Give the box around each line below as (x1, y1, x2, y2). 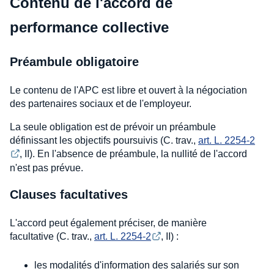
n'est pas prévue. (10, 163, 83, 174)
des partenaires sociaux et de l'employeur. (10, 98, 191, 109)
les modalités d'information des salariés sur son (34, 259, 239, 270)
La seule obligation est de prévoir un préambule (10, 122, 216, 133)
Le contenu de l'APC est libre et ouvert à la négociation (10, 85, 247, 96)
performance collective (10, 19, 169, 36)
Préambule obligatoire (10, 55, 139, 69)
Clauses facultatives (10, 188, 128, 202)
